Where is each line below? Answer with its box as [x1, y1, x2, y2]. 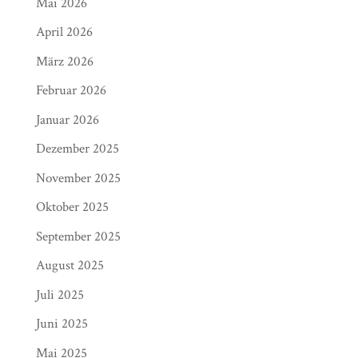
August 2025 [35, 257, 104, 274]
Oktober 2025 [35, 198, 109, 216]
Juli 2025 [35, 285, 84, 304]
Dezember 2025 [35, 140, 119, 157]
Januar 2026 [35, 110, 99, 129]
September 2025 [35, 227, 121, 245]
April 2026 [35, 23, 93, 41]
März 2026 [35, 52, 93, 70]
